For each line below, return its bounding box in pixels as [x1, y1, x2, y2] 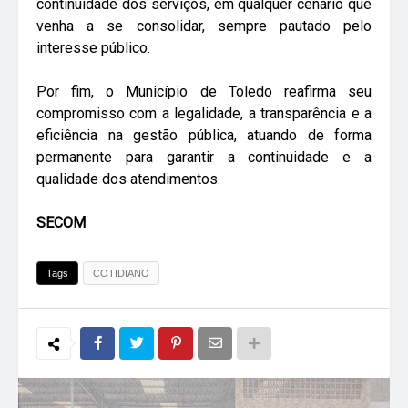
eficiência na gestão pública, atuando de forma [36, 126, 372, 144]
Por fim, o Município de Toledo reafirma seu [36, 82, 372, 100]
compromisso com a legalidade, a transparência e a [36, 104, 372, 122]
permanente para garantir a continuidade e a [36, 148, 372, 166]
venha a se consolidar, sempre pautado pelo [36, 16, 372, 35]
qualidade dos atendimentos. [36, 169, 220, 188]
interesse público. [36, 38, 150, 56]
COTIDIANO [93, 267, 149, 279]
